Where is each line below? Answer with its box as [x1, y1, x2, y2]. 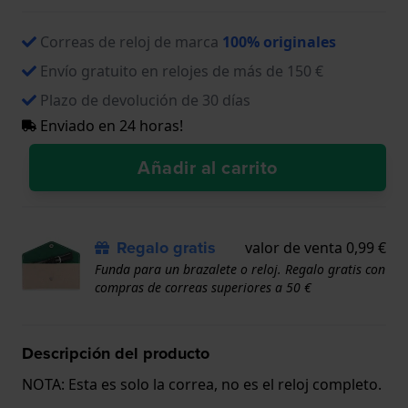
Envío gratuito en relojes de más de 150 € [40, 60, 323, 81]
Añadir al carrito [138, 153, 278, 180]
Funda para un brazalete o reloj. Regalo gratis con [95, 260, 385, 278]
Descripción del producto [22, 341, 209, 365]
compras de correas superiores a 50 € [95, 278, 311, 296]
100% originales [222, 31, 336, 52]
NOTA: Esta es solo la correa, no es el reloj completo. [22, 373, 382, 394]
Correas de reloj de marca [40, 31, 222, 52]
